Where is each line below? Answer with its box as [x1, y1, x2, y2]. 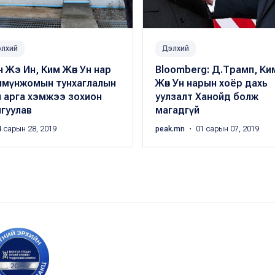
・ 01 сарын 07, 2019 [186, 125, 260, 134]
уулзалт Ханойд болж [155, 91, 258, 103]
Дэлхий [161, 44, 189, 53]
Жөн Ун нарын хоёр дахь [155, 77, 268, 90]
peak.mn [155, 125, 187, 134]
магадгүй [155, 104, 199, 117]
